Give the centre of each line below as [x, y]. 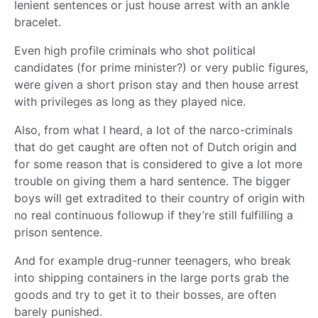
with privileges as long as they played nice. [130, 101]
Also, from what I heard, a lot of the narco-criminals [153, 130]
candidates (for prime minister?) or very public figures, [161, 67]
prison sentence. [58, 232]
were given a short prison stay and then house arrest [157, 84]
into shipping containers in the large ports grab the [152, 277]
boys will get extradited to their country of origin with [159, 198]
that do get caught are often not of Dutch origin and [155, 147]
